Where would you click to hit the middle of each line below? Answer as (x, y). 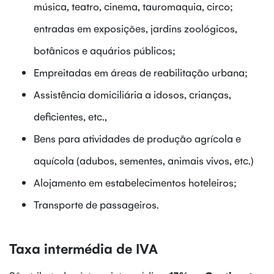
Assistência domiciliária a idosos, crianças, (132, 94)
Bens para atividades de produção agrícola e (137, 138)
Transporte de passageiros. (96, 204)
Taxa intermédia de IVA (83, 248)
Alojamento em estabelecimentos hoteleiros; (135, 182)
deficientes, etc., (70, 116)
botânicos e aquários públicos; (105, 50)
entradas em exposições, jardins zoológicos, (135, 28)
